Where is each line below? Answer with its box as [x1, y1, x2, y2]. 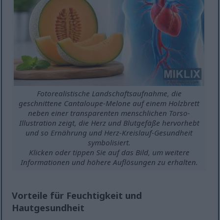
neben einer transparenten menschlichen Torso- [28, 108, 191, 118]
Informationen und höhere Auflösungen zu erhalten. [20, 157, 198, 167]
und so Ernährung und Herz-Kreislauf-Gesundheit [26, 128, 193, 138]
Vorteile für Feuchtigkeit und [12, 189, 142, 201]
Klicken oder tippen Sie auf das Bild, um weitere [28, 147, 190, 158]
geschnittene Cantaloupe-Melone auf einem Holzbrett [19, 98, 200, 109]
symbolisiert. [87, 137, 131, 148]
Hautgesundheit [12, 201, 85, 214]
